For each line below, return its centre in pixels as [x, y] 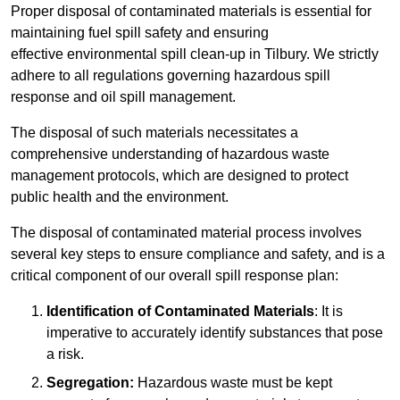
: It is [329, 312]
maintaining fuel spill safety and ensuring [140, 33]
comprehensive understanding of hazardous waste [170, 154]
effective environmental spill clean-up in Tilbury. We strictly [195, 54]
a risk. [65, 354]
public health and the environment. [120, 197]
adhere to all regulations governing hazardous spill [171, 76]
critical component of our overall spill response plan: [175, 276]
